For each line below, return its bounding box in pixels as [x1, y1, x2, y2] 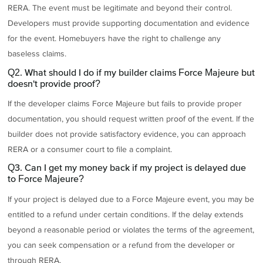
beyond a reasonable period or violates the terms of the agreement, [8, 224, 255, 235]
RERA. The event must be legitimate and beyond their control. [8, 3, 232, 14]
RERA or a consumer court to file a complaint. [8, 144, 173, 154]
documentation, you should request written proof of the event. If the [8, 113, 255, 124]
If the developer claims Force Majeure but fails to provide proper [8, 98, 242, 109]
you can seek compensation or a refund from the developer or [8, 240, 235, 250]
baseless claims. [8, 49, 67, 59]
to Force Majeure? [8, 173, 85, 184]
